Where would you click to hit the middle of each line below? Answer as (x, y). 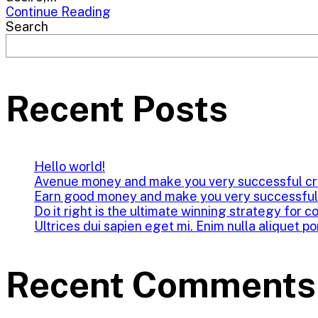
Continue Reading (58, 12)
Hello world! (70, 166)
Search (27, 27)
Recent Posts (117, 108)
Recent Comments (161, 284)
